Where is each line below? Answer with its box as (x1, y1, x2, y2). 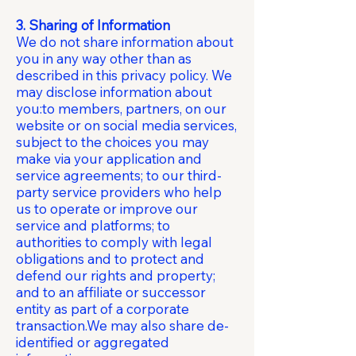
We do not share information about (16, 33, 234, 50)
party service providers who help (16, 184, 222, 200)
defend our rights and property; (16, 267, 215, 284)
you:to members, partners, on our (16, 100, 226, 117)
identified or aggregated (16, 334, 169, 350)
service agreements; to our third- (16, 167, 222, 184)
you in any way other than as (16, 50, 192, 67)
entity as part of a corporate (16, 300, 189, 317)
